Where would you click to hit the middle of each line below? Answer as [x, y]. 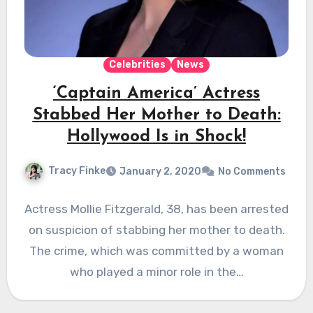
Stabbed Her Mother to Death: [156, 116]
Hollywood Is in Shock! [156, 137]
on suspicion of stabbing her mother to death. [156, 230]
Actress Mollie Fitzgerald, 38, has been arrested [156, 209]
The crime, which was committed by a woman [156, 251]
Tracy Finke [77, 171]
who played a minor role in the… [156, 272]
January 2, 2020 [160, 172]
